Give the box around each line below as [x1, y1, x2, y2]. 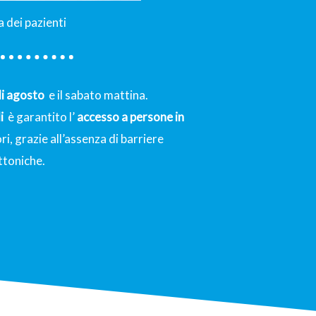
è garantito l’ [4, 109, 77, 124]
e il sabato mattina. [44, 87, 148, 102]
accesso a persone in [77, 109, 184, 124]
